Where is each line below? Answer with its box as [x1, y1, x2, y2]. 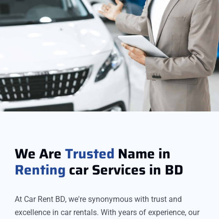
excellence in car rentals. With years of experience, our [15, 208, 199, 218]
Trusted [65, 143, 114, 165]
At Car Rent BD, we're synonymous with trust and [15, 195, 182, 204]
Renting [15, 159, 66, 181]
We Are [15, 143, 65, 165]
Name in [114, 143, 171, 165]
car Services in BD [66, 159, 183, 181]
